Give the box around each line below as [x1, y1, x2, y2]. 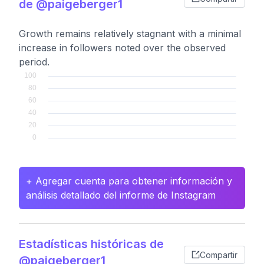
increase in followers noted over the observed [19, 42, 226, 54]
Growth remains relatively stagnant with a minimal [19, 28, 241, 39]
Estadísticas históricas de [19, 237, 164, 251]
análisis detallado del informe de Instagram [26, 189, 216, 201]
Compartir [200, 249, 237, 260]
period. [19, 56, 49, 68]
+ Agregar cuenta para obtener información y [26, 175, 232, 187]
